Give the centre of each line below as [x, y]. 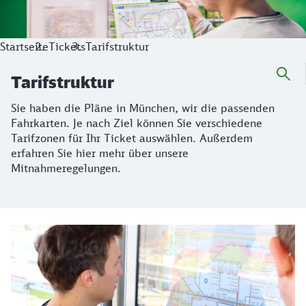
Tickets [67, 46]
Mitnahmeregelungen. [66, 168]
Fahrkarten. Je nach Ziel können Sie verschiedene [137, 123]
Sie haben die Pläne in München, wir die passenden [143, 108]
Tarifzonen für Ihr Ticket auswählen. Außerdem [132, 138]
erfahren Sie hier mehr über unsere [100, 153]
